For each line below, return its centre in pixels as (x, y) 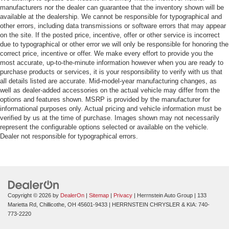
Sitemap (99, 196)
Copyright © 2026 (30, 196)
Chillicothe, (52, 205)
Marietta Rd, (23, 205)
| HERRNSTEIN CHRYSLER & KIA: (153, 205)
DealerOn (72, 196)
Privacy (123, 196)
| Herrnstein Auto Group (163, 196)
